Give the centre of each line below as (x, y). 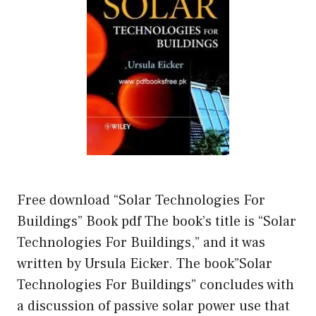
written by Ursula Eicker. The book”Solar (145, 263)
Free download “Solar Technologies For (141, 200)
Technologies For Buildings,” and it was (141, 242)
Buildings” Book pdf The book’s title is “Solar (157, 221)
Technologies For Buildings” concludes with (156, 285)
